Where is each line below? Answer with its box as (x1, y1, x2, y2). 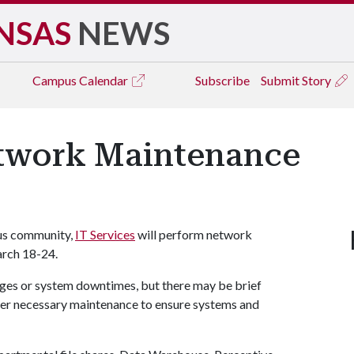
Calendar (79, 73, 130, 88)
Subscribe (195, 73, 250, 88)
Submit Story (261, 73, 333, 88)
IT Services (75, 227, 135, 242)
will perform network (135, 227, 252, 242)
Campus (32, 73, 79, 88)
